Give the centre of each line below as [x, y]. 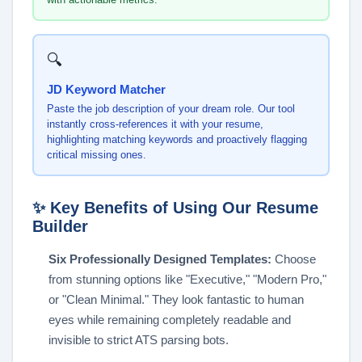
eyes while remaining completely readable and [170, 320]
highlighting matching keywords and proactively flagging [177, 139]
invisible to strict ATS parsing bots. [139, 340]
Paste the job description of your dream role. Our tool [170, 108]
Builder [60, 227]
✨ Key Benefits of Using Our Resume [175, 208]
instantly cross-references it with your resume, [155, 124]
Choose [294, 259]
